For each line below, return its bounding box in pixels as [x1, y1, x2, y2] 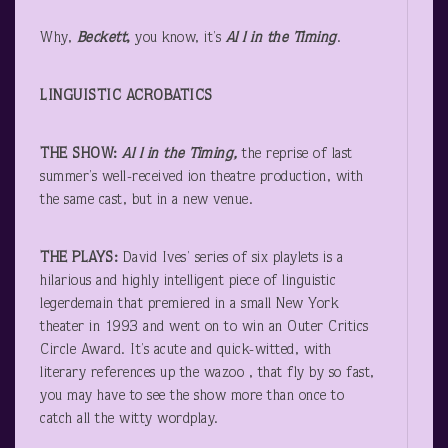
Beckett [76, 30, 126, 46]
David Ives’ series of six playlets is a [122, 250, 343, 266]
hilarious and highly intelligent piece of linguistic [40, 273, 336, 289]
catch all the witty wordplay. [40, 411, 228, 427]
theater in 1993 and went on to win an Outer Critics [40, 319, 369, 335]
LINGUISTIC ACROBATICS [40, 88, 213, 104]
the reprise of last [242, 146, 353, 162]
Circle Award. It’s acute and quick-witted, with [40, 342, 332, 358]
